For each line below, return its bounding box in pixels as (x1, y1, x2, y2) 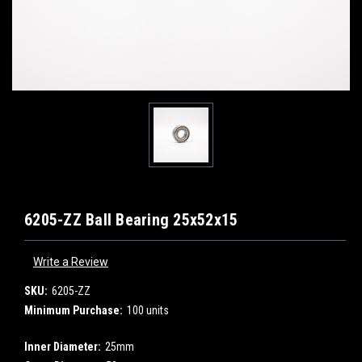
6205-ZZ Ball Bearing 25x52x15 (24, 210, 238, 229)
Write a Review (32, 255, 108, 268)
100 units (126, 303, 169, 317)
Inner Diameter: (24, 339, 101, 353)
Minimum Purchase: (24, 303, 123, 317)
